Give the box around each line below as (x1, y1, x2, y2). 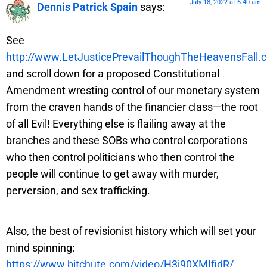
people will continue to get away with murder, (6, 167, 219, 181)
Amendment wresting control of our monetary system (6, 84, 260, 97)
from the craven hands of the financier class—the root (6, 101, 258, 114)
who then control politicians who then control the (6, 151, 235, 164)
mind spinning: (6, 241, 74, 254)
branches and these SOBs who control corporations (6, 134, 247, 147)
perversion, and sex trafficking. (6, 184, 150, 197)
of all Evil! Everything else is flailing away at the (6, 117, 226, 131)
